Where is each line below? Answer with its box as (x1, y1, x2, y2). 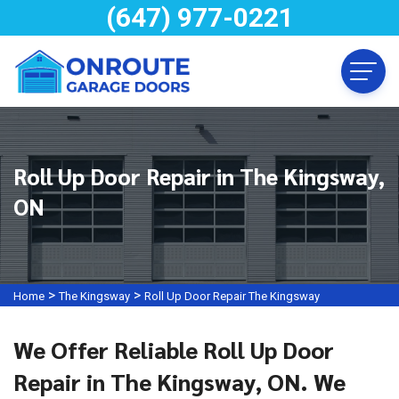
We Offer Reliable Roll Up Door (13, 334, 334, 364)
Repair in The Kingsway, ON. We (13, 366, 346, 396)
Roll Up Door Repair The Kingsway (144, 289, 320, 303)
